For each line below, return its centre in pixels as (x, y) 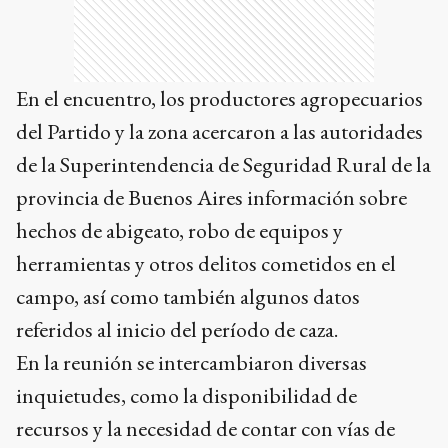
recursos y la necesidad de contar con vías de (205, 429)
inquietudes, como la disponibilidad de (186, 396)
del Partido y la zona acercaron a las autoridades (219, 132)
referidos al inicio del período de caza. (177, 330)
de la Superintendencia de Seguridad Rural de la (223, 165)
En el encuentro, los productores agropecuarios (219, 99)
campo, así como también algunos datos (188, 297)
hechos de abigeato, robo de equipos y (179, 231)
